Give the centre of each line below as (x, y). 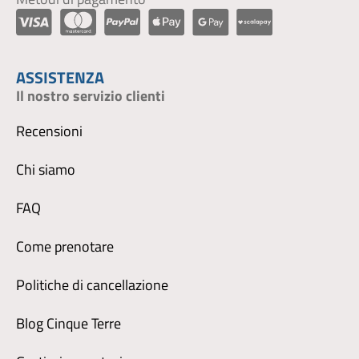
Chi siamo (46, 169)
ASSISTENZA (60, 77)
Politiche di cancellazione (92, 284)
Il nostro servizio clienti (91, 95)
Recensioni (49, 131)
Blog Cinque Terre (69, 323)
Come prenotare (65, 246)
